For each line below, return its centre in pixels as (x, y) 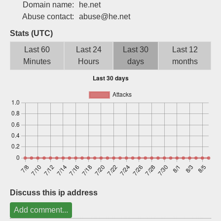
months (185, 61)
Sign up (163, 11)
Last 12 (185, 50)
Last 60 (37, 50)
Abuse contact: (48, 17)
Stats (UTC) (31, 33)
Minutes (37, 61)
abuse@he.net (105, 17)
